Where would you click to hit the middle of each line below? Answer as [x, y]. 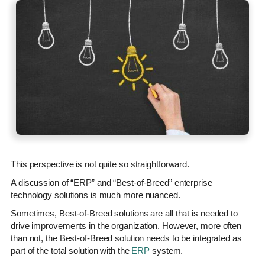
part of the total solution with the [71, 250]
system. [167, 250]
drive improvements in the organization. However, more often [126, 225]
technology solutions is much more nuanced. [96, 195]
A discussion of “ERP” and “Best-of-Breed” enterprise [112, 182]
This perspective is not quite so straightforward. [100, 164]
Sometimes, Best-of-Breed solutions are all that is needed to [124, 213]
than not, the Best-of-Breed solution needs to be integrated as [126, 238]
